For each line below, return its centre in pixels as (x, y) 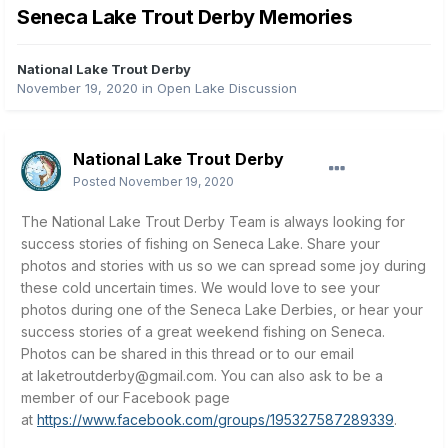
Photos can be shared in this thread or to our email (187, 354)
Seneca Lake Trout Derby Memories (185, 17)
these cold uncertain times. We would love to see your (200, 288)
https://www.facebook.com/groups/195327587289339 (215, 420)
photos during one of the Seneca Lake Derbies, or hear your (222, 310)
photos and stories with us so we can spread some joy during (223, 266)
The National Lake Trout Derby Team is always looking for (213, 222)
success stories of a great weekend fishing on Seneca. (203, 332)
